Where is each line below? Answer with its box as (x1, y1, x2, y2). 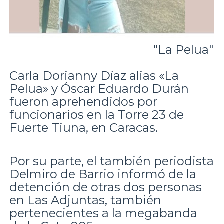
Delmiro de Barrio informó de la (9, 166, 196, 181)
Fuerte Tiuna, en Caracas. (9, 120, 158, 135)
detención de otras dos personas (9, 179, 202, 194)
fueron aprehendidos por (9, 94, 157, 109)
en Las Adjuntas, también (9, 192, 161, 207)
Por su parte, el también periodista (9, 153, 214, 168)
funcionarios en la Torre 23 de (9, 107, 184, 122)
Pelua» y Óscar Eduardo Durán (9, 81, 189, 96)
